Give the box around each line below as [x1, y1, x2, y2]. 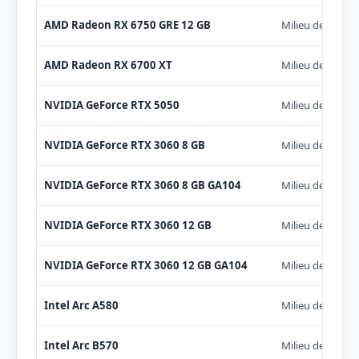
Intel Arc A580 [43, 297, 119, 313]
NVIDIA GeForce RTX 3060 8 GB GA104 [43, 177, 241, 192]
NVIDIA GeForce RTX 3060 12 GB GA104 [43, 257, 248, 272]
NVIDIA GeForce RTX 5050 [43, 97, 179, 112]
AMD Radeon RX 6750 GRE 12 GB [43, 17, 211, 32]
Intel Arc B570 [43, 337, 119, 353]
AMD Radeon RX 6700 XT [43, 57, 172, 72]
